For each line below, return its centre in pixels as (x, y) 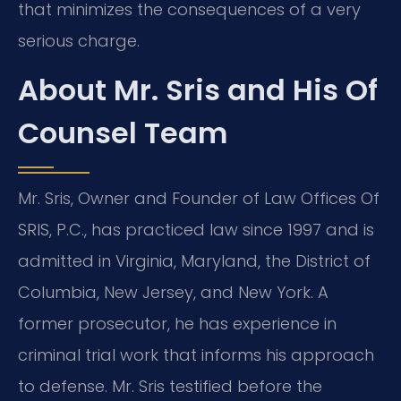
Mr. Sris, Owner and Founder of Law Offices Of (199, 199)
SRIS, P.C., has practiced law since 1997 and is (196, 230)
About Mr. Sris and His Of (198, 90)
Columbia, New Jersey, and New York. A (173, 293)
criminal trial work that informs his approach (196, 355)
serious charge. (79, 40)
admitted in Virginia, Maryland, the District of (194, 261)
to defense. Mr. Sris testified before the (170, 387)
